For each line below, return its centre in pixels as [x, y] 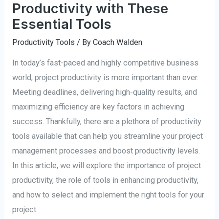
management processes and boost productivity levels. [106, 151]
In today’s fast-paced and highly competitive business [106, 63]
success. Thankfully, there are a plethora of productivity [107, 122]
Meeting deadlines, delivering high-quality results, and [105, 92]
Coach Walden [118, 43]
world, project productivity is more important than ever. [106, 78]
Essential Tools [62, 24]
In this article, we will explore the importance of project [107, 166]
